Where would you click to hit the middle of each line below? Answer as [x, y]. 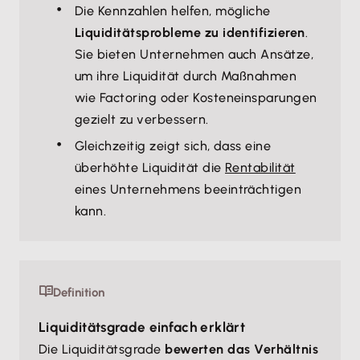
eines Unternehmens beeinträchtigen [188, 189]
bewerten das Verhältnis [242, 349]
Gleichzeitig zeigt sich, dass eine [173, 146]
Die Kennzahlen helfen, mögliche [173, 11]
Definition [79, 292]
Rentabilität [260, 168]
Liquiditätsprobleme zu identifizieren [190, 33]
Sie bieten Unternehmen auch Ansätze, [194, 54]
